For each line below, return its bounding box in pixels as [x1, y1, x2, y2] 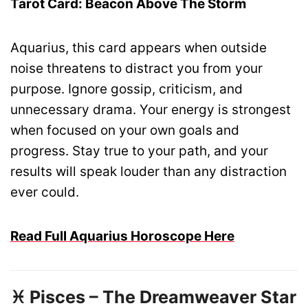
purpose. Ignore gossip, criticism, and [10, 80, 243, 97]
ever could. [10, 184, 79, 200]
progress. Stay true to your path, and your [10, 142, 268, 159]
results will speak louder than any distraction [10, 163, 287, 179]
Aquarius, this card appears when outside [10, 39, 267, 56]
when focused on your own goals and [10, 122, 239, 138]
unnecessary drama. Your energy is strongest [10, 101, 291, 118]
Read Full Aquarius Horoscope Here [10, 228, 234, 244]
